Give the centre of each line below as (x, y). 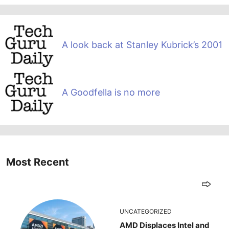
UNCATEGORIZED (146, 212)
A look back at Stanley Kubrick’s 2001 (142, 44)
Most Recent (38, 162)
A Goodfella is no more (111, 92)
